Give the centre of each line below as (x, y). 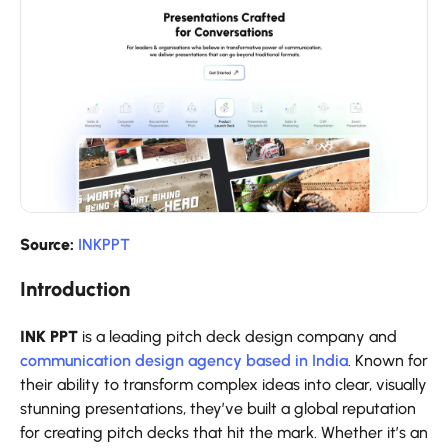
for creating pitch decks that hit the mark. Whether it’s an (224, 432)
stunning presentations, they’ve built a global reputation (218, 408)
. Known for (388, 360)
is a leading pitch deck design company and (237, 336)
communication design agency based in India (184, 360)
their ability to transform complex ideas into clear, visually (223, 384)
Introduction (75, 288)
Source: (49, 244)
